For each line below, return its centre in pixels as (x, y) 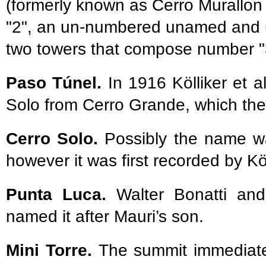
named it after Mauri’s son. (105, 216)
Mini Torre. (52, 250)
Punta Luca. (61, 194)
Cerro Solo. (52, 138)
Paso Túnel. (54, 83)
